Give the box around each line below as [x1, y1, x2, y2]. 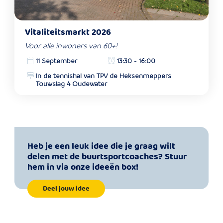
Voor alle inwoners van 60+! [25, 40, 118, 50]
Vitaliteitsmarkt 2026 [25, 25, 111, 40]
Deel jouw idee [42, 183, 90, 194]
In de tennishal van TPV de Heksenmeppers [35, 71, 171, 80]
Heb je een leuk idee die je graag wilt [27, 140, 175, 154]
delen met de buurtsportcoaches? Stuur [27, 150, 187, 164]
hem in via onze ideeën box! [27, 161, 138, 175]
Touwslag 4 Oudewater [35, 79, 107, 88]
